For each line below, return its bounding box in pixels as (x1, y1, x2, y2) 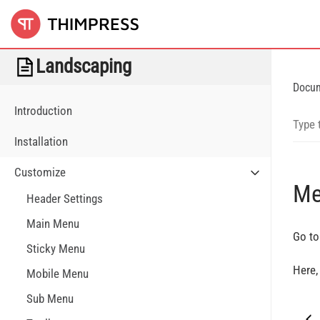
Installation (14, 134, 68, 149)
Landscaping (36, 55, 131, 78)
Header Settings (26, 191, 103, 206)
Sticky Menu (26, 241, 85, 256)
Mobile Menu (26, 266, 89, 281)
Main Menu (26, 216, 79, 231)
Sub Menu (26, 291, 74, 306)
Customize (14, 165, 66, 179)
